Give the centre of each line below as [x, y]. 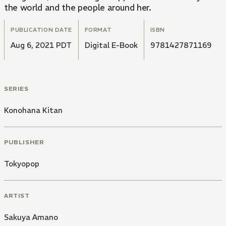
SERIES [16, 89]
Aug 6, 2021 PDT [41, 45]
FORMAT [98, 30]
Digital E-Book [111, 45]
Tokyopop [22, 163]
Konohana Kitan [33, 110]
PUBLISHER [24, 142]
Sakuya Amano [31, 217]
